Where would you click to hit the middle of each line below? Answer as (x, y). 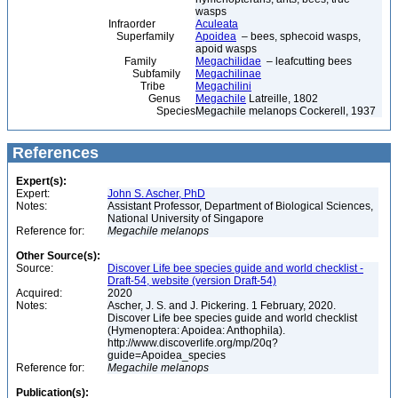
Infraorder (84, 24)
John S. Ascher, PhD (156, 194)
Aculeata (217, 24)
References (53, 153)
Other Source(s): (58, 256)
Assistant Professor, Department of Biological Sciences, (240, 206)
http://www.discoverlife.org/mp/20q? (193, 343)
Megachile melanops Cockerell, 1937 (286, 111)
